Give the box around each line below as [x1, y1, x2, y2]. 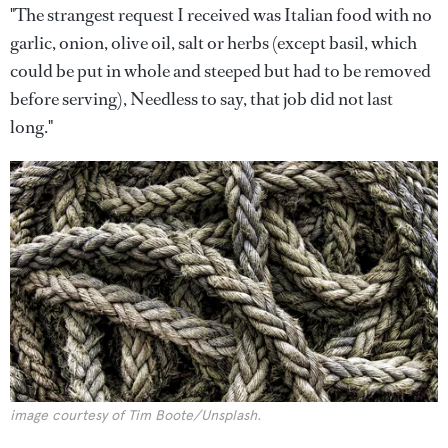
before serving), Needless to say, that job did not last [10, 87, 393, 111]
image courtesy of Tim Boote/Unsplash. [10, 406, 261, 424]
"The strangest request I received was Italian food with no [10, 3, 432, 27]
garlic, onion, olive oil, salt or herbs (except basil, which [10, 31, 417, 55]
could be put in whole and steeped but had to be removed [10, 59, 431, 83]
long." [10, 115, 53, 139]
